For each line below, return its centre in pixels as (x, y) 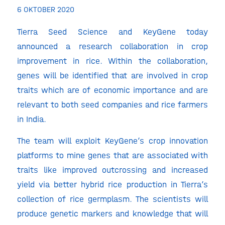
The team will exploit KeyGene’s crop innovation (113, 141)
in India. (31, 119)
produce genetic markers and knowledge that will (113, 214)
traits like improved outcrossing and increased (113, 170)
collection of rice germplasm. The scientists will (113, 199)
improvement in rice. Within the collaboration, (113, 61)
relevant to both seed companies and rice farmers (113, 104)
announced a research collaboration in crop (113, 46)
